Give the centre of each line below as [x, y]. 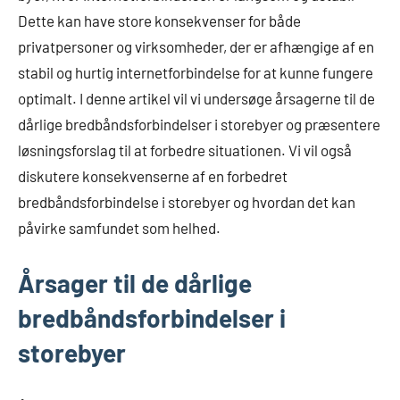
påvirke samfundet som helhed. [119, 228]
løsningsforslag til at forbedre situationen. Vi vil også [185, 150]
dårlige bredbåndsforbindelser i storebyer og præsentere [199, 125]
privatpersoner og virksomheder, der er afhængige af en [196, 47]
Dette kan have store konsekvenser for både [159, 21]
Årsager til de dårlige [135, 283]
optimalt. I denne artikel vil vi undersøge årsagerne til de [196, 99]
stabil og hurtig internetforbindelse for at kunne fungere [196, 73]
